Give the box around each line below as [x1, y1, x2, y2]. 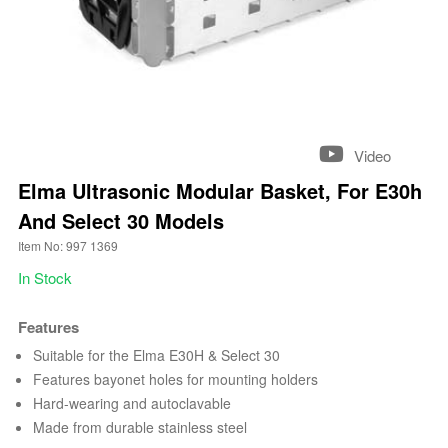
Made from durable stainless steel [32, 417, 247, 438]
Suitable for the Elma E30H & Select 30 [32, 345, 280, 366]
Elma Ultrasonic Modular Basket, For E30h [17, 176, 422, 206]
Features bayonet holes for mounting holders [32, 369, 318, 390]
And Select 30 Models [17, 206, 224, 236]
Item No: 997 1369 [17, 237, 118, 255]
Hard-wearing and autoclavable [32, 393, 231, 414]
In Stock [17, 267, 72, 289]
